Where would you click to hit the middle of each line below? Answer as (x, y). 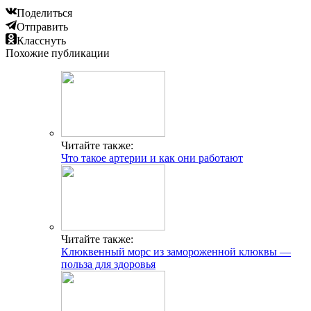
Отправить (42, 27)
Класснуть (41, 41)
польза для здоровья (108, 264)
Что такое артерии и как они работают (152, 158)
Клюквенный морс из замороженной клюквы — (176, 252)
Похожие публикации (58, 53)
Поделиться (44, 13)
